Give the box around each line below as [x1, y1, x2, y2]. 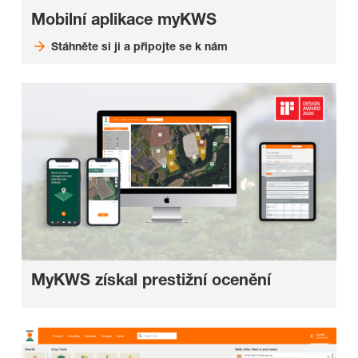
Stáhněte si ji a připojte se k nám [50, 39, 228, 54]
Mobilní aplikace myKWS [31, 10, 217, 30]
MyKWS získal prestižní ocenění [31, 270, 271, 290]
